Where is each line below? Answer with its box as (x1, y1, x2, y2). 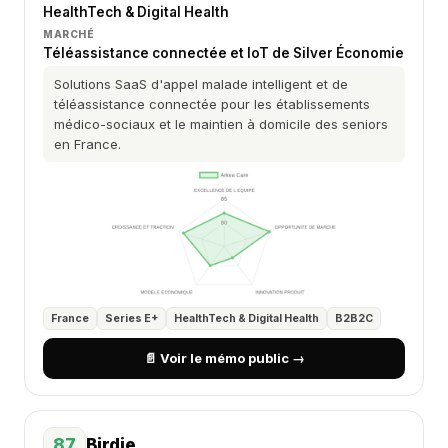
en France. (54, 136, 121, 152)
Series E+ (105, 312, 158, 325)
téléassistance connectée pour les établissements (54, 96, 370, 112)
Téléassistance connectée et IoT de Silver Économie (43, 45, 404, 61)
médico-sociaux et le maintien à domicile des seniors (54, 116, 388, 132)
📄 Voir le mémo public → (143, 350, 305, 366)
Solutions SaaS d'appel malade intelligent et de (54, 76, 348, 92)
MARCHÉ (43, 28, 95, 40)
